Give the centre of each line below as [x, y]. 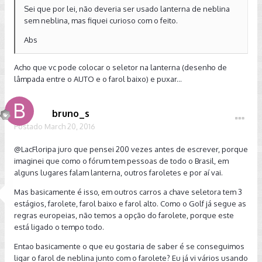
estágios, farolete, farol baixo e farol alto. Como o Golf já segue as [130, 203]
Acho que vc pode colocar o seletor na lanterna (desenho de [120, 67]
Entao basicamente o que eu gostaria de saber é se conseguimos [129, 246]
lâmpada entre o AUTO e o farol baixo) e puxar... [98, 79]
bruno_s [71, 113]
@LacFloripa [35, 149]
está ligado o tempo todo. [59, 227]
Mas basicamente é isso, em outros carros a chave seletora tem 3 [128, 192]
